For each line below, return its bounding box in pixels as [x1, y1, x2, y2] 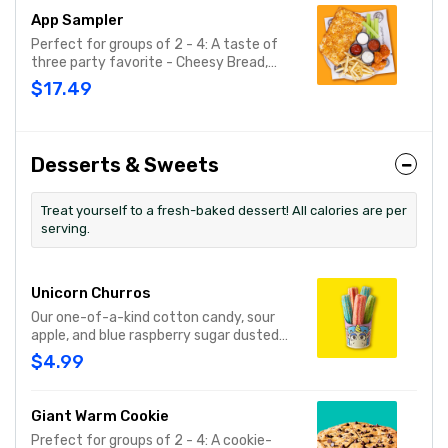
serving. [41, 221, 90, 236]
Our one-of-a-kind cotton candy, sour [31, 309, 275, 326]
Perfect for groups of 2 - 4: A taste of [31, 36, 278, 53]
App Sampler [31, 11, 124, 29]
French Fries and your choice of [31, 72, 233, 89]
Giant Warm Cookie [31, 407, 169, 425]
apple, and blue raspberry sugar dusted [31, 327, 279, 344]
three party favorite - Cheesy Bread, [31, 54, 268, 71]
